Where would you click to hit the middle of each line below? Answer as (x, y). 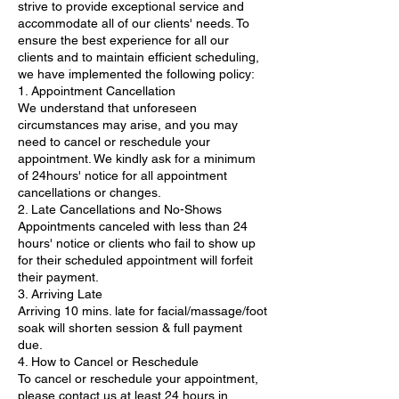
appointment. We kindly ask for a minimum (137, 158)
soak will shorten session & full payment (130, 327)
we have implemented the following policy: (136, 73)
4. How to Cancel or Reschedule (108, 361)
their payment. (58, 277)
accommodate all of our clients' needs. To (134, 23)
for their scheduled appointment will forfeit (135, 260)
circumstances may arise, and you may (128, 124)
